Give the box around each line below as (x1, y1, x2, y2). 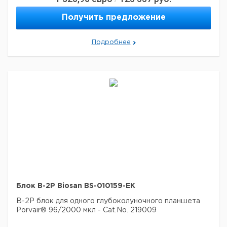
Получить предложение (61, 14, 166, 21)
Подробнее (91, 40, 131, 45)
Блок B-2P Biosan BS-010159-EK (16, 183, 135, 189)
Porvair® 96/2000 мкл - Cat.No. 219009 (16, 207, 157, 213)
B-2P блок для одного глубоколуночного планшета (16, 198, 200, 204)
